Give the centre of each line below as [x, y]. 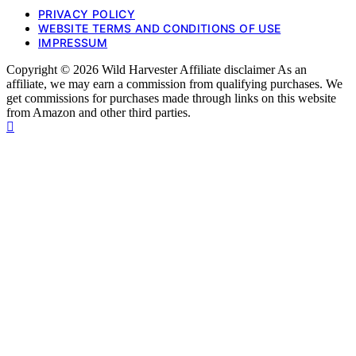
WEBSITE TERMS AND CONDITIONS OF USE [160, 28]
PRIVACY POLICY [87, 14]
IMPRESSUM [73, 42]
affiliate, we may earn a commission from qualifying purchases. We [174, 83]
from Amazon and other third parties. [99, 112]
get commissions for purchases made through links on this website [171, 98]
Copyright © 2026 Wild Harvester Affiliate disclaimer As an [157, 69]
